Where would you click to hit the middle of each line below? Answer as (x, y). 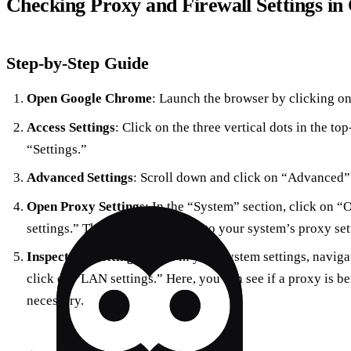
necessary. (55, 301)
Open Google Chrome (89, 99)
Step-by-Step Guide (78, 63)
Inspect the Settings (83, 257)
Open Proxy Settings (85, 206)
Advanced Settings (80, 178)
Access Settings (71, 127)
